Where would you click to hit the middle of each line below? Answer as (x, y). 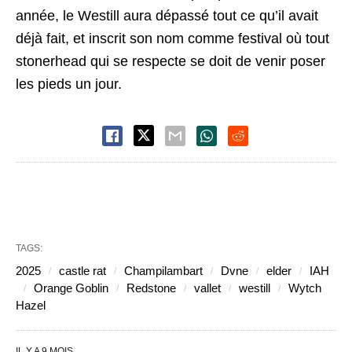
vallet (207, 288)
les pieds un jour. (69, 84)
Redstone (151, 288)
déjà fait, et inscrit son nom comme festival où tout (172, 38)
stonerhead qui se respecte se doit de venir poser (170, 61)
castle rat (82, 270)
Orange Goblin (71, 288)
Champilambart (163, 270)
